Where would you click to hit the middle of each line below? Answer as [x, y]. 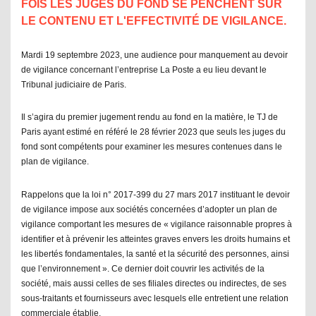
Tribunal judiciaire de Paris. [74, 84]
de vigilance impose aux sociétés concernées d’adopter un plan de [149, 209]
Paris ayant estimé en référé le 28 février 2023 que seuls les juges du [153, 132]
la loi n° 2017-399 [117, 194]
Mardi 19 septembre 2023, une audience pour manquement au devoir [154, 55]
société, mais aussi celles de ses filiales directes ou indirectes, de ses [154, 283]
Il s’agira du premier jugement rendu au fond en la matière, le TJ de [150, 117]
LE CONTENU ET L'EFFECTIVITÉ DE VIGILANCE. [154, 21]
